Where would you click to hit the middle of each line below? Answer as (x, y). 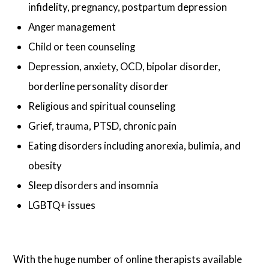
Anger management (72, 26)
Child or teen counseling (82, 46)
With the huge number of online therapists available (128, 259)
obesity (45, 165)
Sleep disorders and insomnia (94, 185)
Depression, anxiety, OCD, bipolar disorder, (125, 66)
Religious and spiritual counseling (102, 106)
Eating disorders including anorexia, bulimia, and (135, 145)
